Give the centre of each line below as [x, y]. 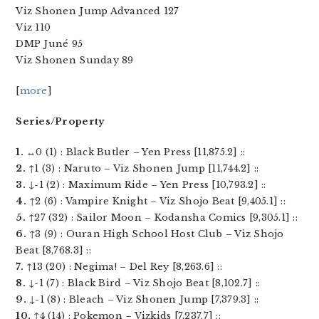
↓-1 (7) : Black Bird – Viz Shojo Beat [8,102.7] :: [143, 283]
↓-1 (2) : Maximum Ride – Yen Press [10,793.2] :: [146, 185]
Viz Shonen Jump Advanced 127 [98, 11]
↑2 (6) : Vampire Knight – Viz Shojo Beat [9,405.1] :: [156, 201]
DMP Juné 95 [49, 44]
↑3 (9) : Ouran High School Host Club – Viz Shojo [155, 234]
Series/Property [60, 121]
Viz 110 [33, 27]
